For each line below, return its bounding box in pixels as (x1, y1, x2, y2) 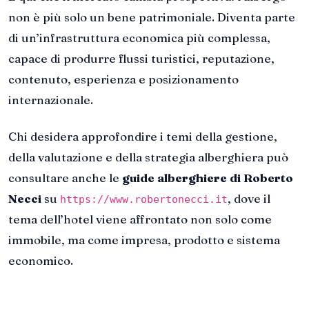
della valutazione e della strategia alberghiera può (8, 150, 288, 165)
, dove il (228, 191, 270, 206)
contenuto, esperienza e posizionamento (8, 71, 239, 86)
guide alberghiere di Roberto (122, 170, 293, 186)
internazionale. (8, 92, 93, 107)
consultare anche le (8, 170, 122, 186)
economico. (8, 253, 73, 268)
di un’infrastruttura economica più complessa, (8, 30, 270, 45)
